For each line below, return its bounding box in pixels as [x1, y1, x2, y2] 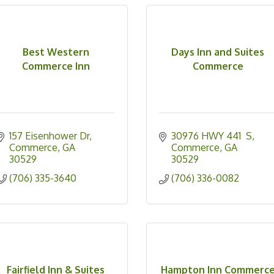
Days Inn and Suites [171, 45, 265, 58]
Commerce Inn [21, 59, 90, 72]
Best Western [22, 45, 89, 58]
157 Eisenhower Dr [9, 130, 89, 143]
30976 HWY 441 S [171, 130, 252, 143]
